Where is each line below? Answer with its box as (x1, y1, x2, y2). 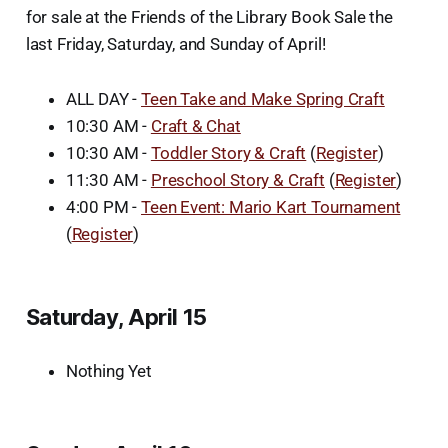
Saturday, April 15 (25, 303, 207, 330)
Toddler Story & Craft (150, 142, 307, 163)
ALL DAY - (65, 88, 142, 109)
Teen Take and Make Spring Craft (141, 88, 385, 109)
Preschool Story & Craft (150, 169, 325, 190)
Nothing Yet (65, 360, 152, 381)
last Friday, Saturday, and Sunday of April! (25, 33, 326, 54)
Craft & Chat (150, 115, 241, 136)
